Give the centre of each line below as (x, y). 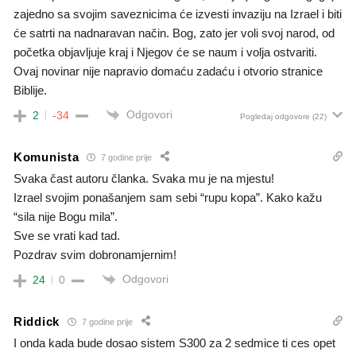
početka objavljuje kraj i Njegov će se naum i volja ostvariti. (165, 52)
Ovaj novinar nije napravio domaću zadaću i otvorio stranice (168, 71)
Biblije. (30, 90)
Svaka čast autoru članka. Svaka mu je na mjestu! (144, 179)
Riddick (37, 321)
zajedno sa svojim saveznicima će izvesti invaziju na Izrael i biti (178, 14)
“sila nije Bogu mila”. (66, 217)
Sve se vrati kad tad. (67, 236)
